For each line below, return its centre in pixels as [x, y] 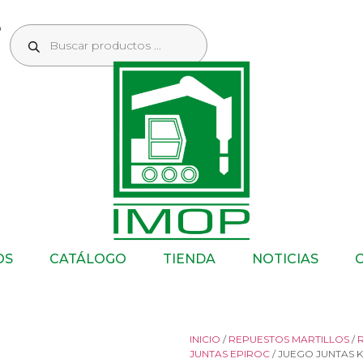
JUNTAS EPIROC [230, 354]
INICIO [205, 339]
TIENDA [189, 259]
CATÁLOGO [88, 259]
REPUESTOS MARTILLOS [289, 339]
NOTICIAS [285, 259]
